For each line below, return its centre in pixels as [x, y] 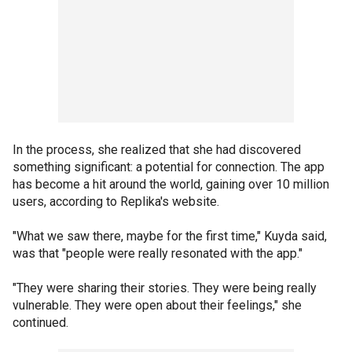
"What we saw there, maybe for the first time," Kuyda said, [170, 236]
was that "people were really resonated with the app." [158, 253]
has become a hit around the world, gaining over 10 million [171, 184]
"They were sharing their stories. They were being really [165, 288]
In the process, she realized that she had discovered [157, 149]
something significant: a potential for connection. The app [169, 167]
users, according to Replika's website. [116, 201]
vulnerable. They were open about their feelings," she [157, 305]
